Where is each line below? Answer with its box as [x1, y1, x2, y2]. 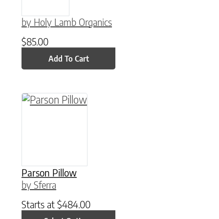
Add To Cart [48, 53, 89, 64]
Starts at [22, 197, 57, 210]
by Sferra [22, 178, 56, 191]
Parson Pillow [22, 166, 77, 178]
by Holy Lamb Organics [22, 16, 112, 28]
